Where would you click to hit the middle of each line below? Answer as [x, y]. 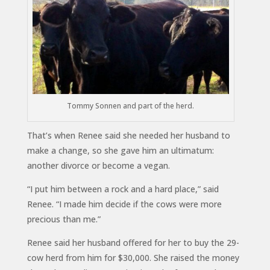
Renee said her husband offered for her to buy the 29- [133, 242]
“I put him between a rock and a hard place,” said [123, 189]
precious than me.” [64, 219]
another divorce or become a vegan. [98, 165]
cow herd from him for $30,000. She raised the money [133, 257]
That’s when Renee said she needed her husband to [128, 135]
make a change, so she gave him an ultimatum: [120, 150]
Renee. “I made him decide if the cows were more [124, 204]
